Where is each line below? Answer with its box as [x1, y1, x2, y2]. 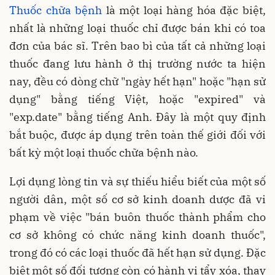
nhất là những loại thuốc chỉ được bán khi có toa [9, 20, 266, 35]
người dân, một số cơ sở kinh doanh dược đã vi [9, 192, 266, 206]
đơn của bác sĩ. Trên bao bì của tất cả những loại [9, 38, 266, 53]
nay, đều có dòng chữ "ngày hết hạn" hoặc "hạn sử [9, 74, 266, 88]
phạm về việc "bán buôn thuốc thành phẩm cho [9, 209, 266, 224]
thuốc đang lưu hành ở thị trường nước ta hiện [9, 56, 266, 71]
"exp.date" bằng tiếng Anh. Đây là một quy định [9, 109, 266, 124]
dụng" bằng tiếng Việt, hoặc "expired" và [9, 91, 266, 106]
